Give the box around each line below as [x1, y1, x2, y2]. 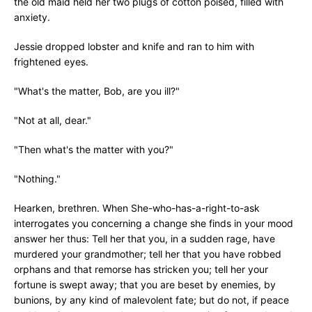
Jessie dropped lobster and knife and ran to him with [14, 40, 254, 52]
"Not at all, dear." [14, 114, 91, 126]
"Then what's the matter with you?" [14, 143, 173, 155]
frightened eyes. [14, 56, 88, 68]
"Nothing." [14, 173, 61, 185]
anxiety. [14, 11, 50, 23]
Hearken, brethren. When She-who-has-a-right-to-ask [14, 202, 260, 214]
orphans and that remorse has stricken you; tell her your [14, 263, 268, 275]
